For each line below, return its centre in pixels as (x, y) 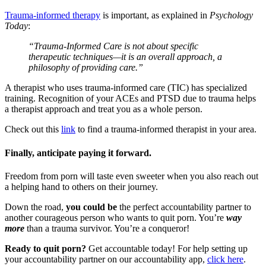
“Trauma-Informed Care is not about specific (113, 46)
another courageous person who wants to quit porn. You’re (115, 217)
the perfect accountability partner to (184, 207)
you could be (91, 207)
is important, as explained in (155, 15)
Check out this (33, 129)
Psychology (231, 15)
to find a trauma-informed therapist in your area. (166, 129)
